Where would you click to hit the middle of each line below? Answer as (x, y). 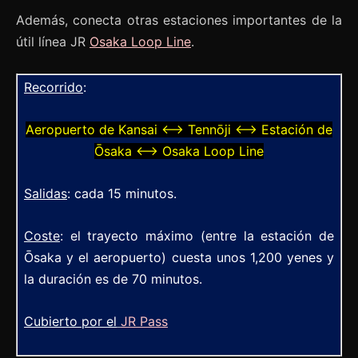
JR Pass (144, 321)
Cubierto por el (70, 321)
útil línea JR (53, 41)
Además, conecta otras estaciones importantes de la (179, 20)
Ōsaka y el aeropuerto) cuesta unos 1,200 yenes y (179, 257)
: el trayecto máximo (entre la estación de (197, 235)
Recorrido (54, 87)
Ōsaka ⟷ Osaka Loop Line (179, 151)
